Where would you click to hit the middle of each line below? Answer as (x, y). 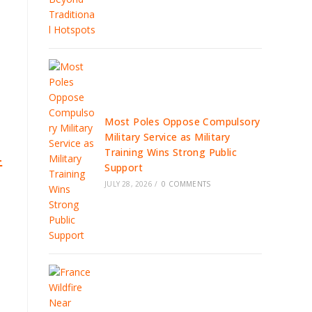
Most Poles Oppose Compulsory (182, 122)
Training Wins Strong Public (171, 152)
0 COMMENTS (186, 184)
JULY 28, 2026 (128, 184)
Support (124, 167)
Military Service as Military (167, 137)
